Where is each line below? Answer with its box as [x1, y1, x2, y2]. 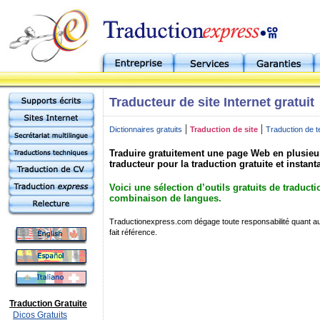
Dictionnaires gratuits [109, 125, 182, 134]
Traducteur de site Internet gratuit [109, 95, 314, 109]
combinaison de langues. [109, 193, 221, 204]
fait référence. [109, 228, 157, 236]
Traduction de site [190, 125, 258, 134]
